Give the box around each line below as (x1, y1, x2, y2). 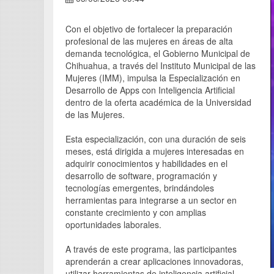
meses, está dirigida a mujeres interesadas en (65, 145, 244, 157)
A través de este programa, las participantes (65, 243, 237, 255)
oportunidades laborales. (65, 218, 161, 231)
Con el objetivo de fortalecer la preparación (65, 23, 232, 35)
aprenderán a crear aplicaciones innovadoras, (65, 255, 243, 267)
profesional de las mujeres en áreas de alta (65, 35, 233, 47)
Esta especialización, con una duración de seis (65, 133, 246, 145)
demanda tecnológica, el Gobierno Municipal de (65, 47, 250, 59)
